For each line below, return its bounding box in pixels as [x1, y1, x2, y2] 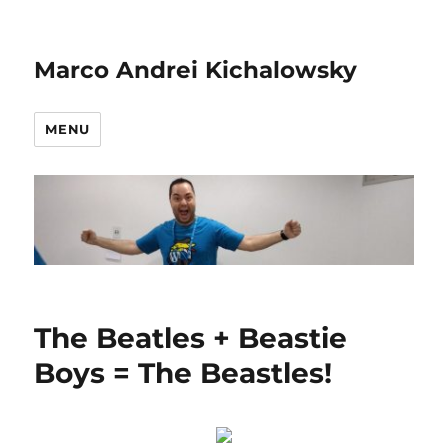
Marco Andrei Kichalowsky [34, 56, 358, 84]
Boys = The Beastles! [34, 356, 333, 391]
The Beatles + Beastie [34, 321, 348, 356]
